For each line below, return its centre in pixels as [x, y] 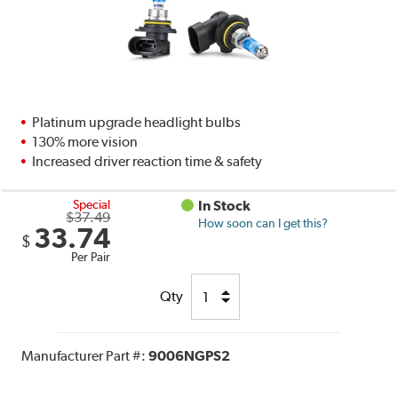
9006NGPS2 [190, 356]
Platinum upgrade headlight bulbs [137, 123]
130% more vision [85, 142]
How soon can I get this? [263, 223]
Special [92, 205]
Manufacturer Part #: [85, 356]
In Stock [225, 206]
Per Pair [91, 257]
